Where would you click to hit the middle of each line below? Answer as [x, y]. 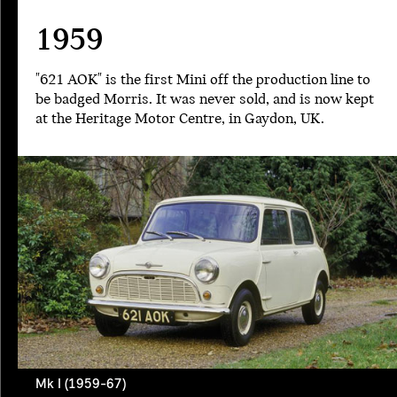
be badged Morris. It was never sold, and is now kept [205, 100]
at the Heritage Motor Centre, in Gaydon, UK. [180, 119]
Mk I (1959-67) [81, 385]
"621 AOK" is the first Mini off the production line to [203, 80]
